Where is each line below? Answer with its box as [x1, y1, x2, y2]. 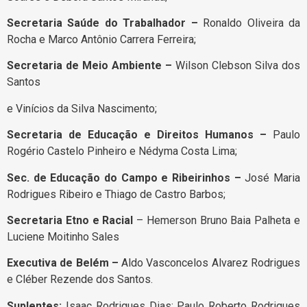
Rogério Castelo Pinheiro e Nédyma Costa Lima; [7, 145, 237, 158]
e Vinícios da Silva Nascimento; [7, 101, 157, 115]
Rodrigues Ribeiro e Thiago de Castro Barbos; [7, 187, 225, 201]
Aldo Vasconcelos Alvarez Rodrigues [118, 256, 301, 270]
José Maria [245, 171, 301, 184]
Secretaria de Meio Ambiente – [7, 59, 172, 73]
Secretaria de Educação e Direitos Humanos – [7, 128, 273, 142]
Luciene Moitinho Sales [7, 230, 119, 243]
